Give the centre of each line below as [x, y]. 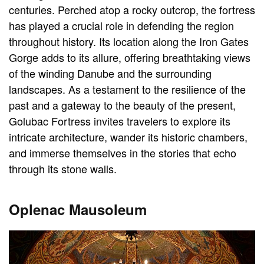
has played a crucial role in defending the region [121, 26]
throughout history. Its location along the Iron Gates [129, 42]
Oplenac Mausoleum [78, 209]
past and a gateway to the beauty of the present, [122, 105]
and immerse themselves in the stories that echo [123, 153]
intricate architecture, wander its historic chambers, [128, 137]
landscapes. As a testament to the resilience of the [127, 89]
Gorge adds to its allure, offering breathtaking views [130, 57]
